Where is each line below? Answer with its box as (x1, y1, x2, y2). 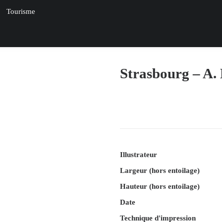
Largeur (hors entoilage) (120, 166, 200, 174)
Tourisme (6, 7, 35, 15)
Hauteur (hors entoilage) (120, 182, 200, 190)
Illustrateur (120, 151, 157, 159)
